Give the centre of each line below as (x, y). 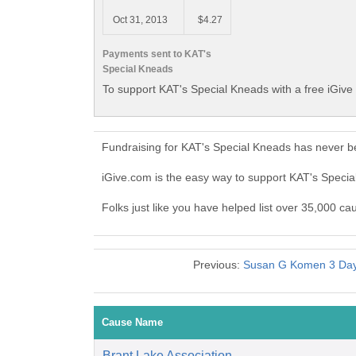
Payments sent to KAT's (157, 54)
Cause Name (132, 323)
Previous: (218, 265)
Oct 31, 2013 (140, 20)
